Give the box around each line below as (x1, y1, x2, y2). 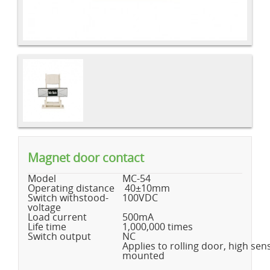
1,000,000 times (122, 219, 193, 233)
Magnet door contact (28, 149, 144, 166)
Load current (28, 210, 87, 224)
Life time (28, 219, 66, 233)
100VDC (122, 190, 158, 204)
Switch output (28, 229, 91, 243)
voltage (28, 200, 61, 214)
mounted (122, 248, 165, 262)
